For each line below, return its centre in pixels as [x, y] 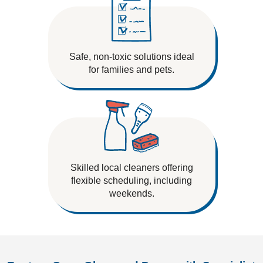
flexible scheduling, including [131, 181]
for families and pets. [131, 70]
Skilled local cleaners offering [131, 168]
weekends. [131, 193]
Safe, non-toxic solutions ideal [131, 57]
